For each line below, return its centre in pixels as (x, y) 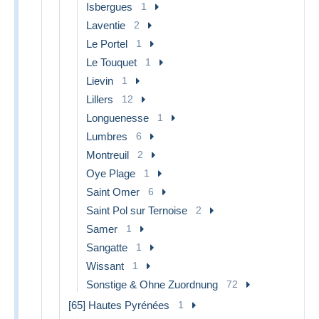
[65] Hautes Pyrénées (119, 305)
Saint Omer (113, 192)
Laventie (106, 25)
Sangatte (107, 247)
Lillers (100, 99)
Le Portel (107, 43)
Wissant (105, 266)
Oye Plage (111, 173)
